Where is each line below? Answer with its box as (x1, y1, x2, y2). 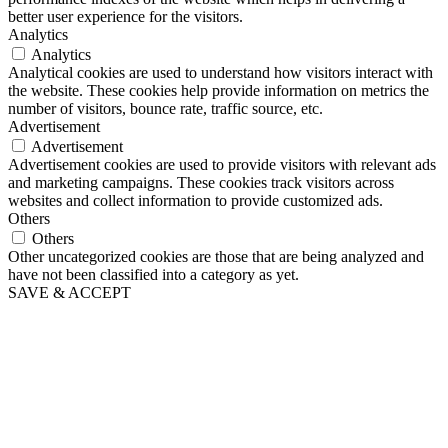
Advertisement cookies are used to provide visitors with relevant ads (8, 155, 436, 173)
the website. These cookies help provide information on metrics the (8, 81, 429, 99)
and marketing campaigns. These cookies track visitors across (8, 173, 394, 191)
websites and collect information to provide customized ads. (8, 191, 383, 209)
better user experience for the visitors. (8, 7, 243, 25)
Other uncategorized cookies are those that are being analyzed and (8, 247, 424, 265)
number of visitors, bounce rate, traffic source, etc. (8, 99, 323, 117)
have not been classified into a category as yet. (8, 265, 299, 283)
